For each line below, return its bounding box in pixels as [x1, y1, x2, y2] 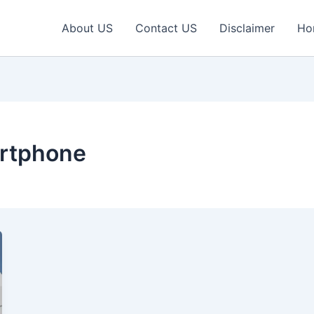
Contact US [135, 21, 197, 35]
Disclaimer [219, 21, 275, 35]
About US [62, 21, 113, 35]
